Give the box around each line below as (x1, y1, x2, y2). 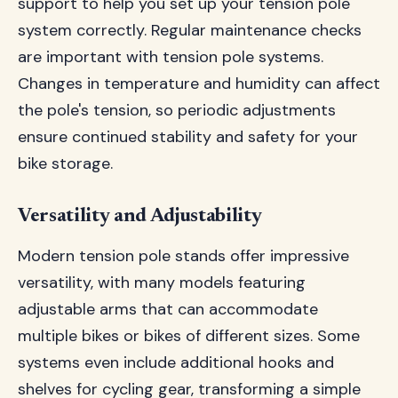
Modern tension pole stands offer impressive (18, 245, 349, 267)
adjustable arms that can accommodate (18, 298, 318, 320)
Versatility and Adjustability (18, 207, 262, 227)
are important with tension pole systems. (18, 46, 323, 68)
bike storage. (18, 153, 113, 174)
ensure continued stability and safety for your (18, 126, 358, 147)
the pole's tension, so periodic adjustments (18, 99, 336, 121)
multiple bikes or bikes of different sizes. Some (18, 325, 360, 346)
